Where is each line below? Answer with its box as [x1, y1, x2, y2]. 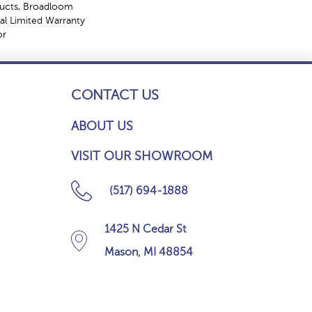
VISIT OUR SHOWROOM [71, 149, 212, 163]
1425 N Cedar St [104, 223, 186, 235]
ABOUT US [71, 119, 133, 133]
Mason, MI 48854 [104, 246, 193, 258]
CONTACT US [71, 87, 159, 103]
